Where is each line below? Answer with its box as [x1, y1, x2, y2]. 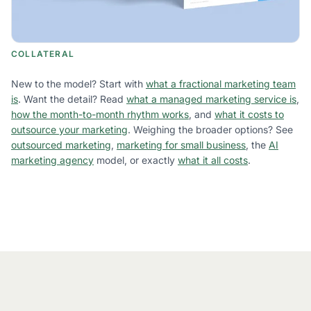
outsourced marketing [11, 138, 111, 151]
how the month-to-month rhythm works [11, 108, 189, 120]
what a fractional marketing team [146, 77, 296, 90]
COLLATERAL [11, 48, 74, 59]
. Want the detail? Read [18, 92, 126, 105]
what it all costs [178, 153, 248, 166]
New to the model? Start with [11, 77, 146, 90]
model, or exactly [94, 153, 178, 166]
